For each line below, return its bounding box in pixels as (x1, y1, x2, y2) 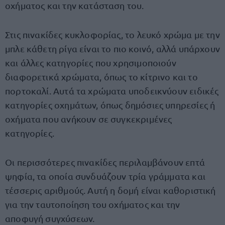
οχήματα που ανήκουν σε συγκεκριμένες (5, 114, 172, 124)
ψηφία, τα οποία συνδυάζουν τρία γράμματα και (5, 171, 205, 181)
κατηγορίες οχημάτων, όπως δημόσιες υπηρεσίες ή (5, 99, 215, 110)
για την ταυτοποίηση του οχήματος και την (5, 199, 180, 209)
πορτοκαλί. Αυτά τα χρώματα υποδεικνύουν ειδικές (5, 85, 219, 96)
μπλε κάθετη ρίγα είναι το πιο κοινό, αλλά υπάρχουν (5, 43, 220, 54)
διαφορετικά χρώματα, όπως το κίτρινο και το (5, 71, 198, 82)
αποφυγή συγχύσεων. (5, 213, 95, 223)
